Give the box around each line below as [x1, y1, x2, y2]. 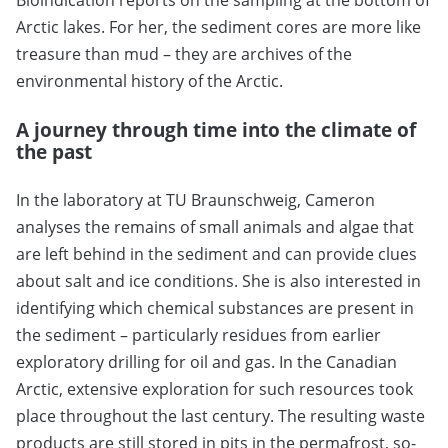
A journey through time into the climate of [16, 116, 416, 142]
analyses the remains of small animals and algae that [16, 215, 414, 238]
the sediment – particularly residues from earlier [16, 323, 381, 346]
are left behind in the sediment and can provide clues [16, 242, 417, 265]
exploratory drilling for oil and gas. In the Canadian [16, 350, 397, 373]
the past [16, 138, 92, 164]
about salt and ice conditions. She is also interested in [16, 269, 421, 292]
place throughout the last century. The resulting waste [16, 404, 425, 427]
